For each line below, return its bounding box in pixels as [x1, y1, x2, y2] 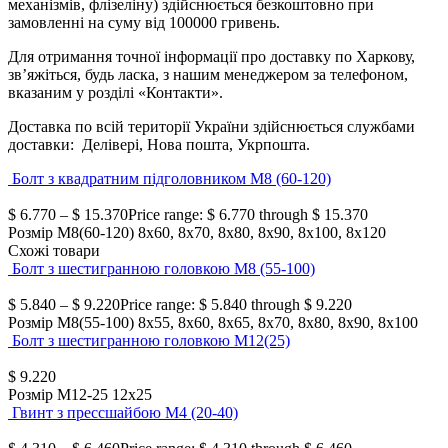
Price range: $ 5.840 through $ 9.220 [120, 295, 352, 313]
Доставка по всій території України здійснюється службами [8, 117, 415, 135]
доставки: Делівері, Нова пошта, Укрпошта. [8, 135, 310, 153]
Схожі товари [8, 241, 100, 259]
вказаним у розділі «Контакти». [8, 83, 223, 101]
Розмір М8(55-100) [8, 313, 134, 331]
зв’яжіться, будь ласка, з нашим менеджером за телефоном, [8, 65, 408, 83]
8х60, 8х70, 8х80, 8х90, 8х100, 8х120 [138, 223, 386, 241]
